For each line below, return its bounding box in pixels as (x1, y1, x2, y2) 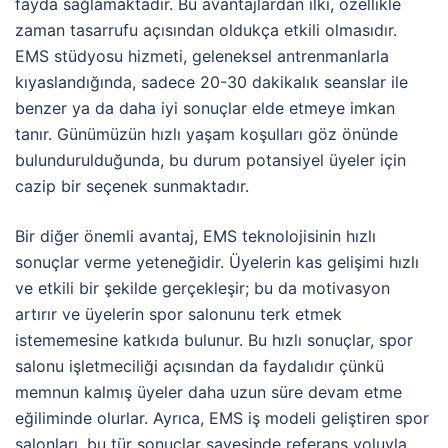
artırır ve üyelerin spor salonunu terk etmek (15, 303, 342, 324)
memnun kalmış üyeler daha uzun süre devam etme (15, 381, 402, 402)
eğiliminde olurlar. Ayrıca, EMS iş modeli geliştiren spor (15, 407, 429, 428)
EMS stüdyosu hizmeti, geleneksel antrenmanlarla (15, 45, 389, 66)
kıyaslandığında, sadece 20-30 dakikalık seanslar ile (15, 71, 408, 92)
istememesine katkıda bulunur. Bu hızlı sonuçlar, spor (15, 329, 413, 350)
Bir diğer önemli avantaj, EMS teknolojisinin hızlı (15, 225, 376, 246)
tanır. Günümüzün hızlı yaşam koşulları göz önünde (15, 123, 398, 144)
